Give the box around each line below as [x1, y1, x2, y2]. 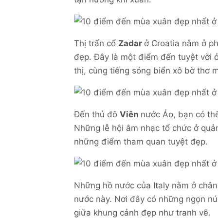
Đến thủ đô [74, 109, 120, 119]
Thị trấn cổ [74, 38, 118, 48]
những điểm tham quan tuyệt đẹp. [74, 136, 208, 146]
